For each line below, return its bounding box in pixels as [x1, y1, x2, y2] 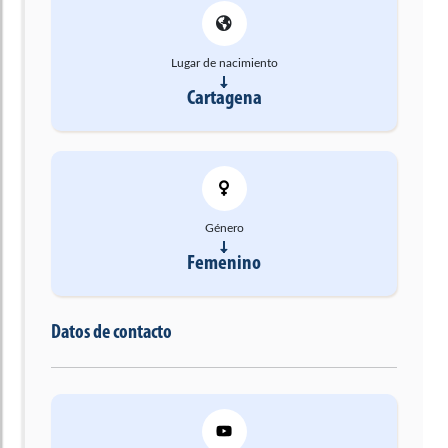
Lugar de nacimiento [170, 56, 278, 69]
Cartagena [186, 87, 262, 109]
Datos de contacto [51, 322, 172, 343]
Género [204, 221, 244, 234]
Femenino [187, 252, 261, 274]
